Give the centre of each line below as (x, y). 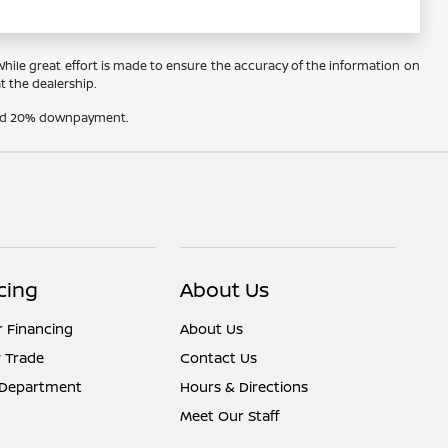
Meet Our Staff (230, 416)
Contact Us (219, 358)
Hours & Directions (244, 387)
